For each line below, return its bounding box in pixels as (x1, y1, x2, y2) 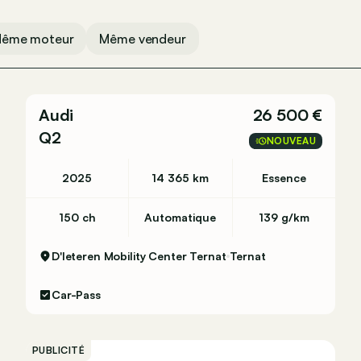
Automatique (144, 210, 217, 224)
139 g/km (258, 210, 309, 224)
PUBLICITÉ (32, 344, 85, 356)
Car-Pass (52, 288, 101, 301)
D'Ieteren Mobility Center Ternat (52, 249, 226, 263)
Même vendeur (99, 31, 186, 47)
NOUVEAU (266, 135, 316, 147)
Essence (261, 171, 306, 185)
